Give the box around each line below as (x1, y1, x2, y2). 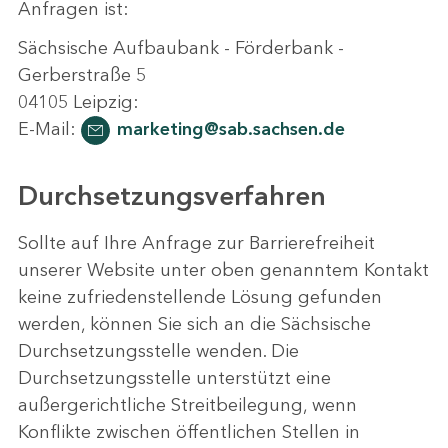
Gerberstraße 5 (18, 63, 146, 86)
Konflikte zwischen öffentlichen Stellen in (18, 420, 360, 443)
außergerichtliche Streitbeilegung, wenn (18, 393, 357, 416)
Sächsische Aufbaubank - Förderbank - (18, 36, 344, 59)
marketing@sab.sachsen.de (116, 117, 345, 140)
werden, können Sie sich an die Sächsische (18, 312, 371, 335)
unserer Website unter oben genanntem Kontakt (18, 258, 429, 281)
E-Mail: (18, 117, 81, 140)
